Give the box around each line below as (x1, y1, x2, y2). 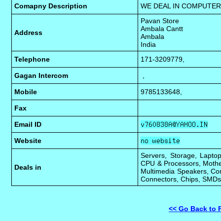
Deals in (14, 163, 42, 171)
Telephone (14, 55, 50, 63)
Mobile (14, 88, 37, 96)
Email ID (14, 120, 42, 128)
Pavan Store (141, 17, 180, 25)
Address (14, 29, 43, 37)
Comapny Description (14, 2, 88, 10)
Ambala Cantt (141, 25, 184, 33)
